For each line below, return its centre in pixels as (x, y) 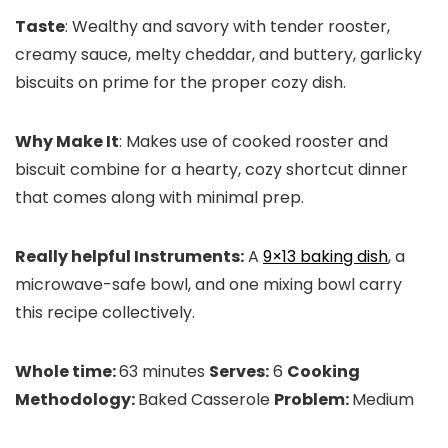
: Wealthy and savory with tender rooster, (227, 27)
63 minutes (164, 372)
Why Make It (67, 142)
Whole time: (67, 372)
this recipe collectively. (105, 313)
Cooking (323, 372)
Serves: (239, 372)
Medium (383, 400)
